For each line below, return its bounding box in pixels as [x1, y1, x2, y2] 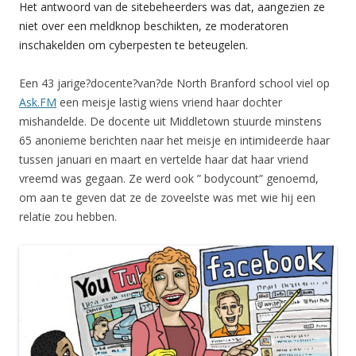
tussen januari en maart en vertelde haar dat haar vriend [19, 151, 308, 167]
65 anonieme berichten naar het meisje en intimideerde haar [19, 132, 330, 148]
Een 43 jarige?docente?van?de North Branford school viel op [19, 75, 330, 91]
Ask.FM [19, 94, 56, 110]
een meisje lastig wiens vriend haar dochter [56, 94, 282, 110]
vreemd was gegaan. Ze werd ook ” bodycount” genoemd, [19, 170, 319, 186]
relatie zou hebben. [19, 208, 117, 224]
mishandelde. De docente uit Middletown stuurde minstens [19, 113, 322, 129]
